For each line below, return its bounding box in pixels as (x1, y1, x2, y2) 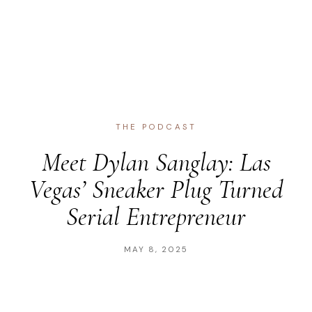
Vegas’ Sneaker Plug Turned (29, 174, 283, 205)
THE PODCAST (115, 122, 197, 132)
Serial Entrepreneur (66, 201, 246, 233)
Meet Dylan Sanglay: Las (41, 147, 271, 178)
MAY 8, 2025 (123, 244, 189, 255)
